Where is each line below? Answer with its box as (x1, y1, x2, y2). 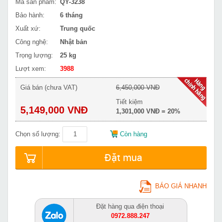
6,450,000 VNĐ (116, 83, 160, 91)
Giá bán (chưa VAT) (20, 83, 77, 91)
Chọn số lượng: (15, 130, 60, 138)
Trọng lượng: (15, 51, 53, 59)
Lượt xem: (15, 64, 46, 72)
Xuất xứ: (15, 24, 41, 32)
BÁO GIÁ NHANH (155, 182, 207, 190)
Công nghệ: (15, 38, 48, 46)
